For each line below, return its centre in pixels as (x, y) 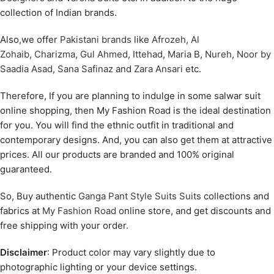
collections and (235, 196)
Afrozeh (169, 40)
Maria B (184, 54)
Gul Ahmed (104, 54)
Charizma (55, 54)
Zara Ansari (158, 69)
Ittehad (148, 54)
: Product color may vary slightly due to (131, 253)
